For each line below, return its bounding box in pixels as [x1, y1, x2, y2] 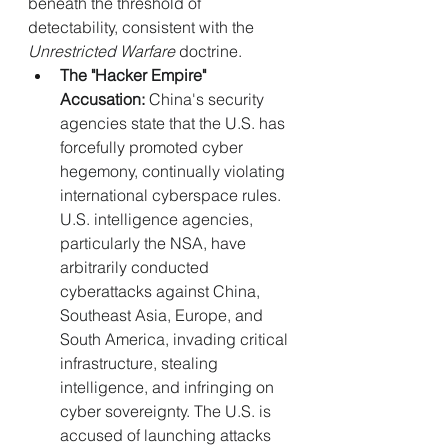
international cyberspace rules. [60, 185, 285, 206]
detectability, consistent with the [28, 17, 258, 38]
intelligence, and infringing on [60, 377, 278, 398]
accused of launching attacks [60, 425, 275, 446]
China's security [145, 89, 268, 110]
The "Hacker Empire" [60, 65, 210, 86]
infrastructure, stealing [60, 353, 222, 374]
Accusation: [60, 89, 145, 110]
